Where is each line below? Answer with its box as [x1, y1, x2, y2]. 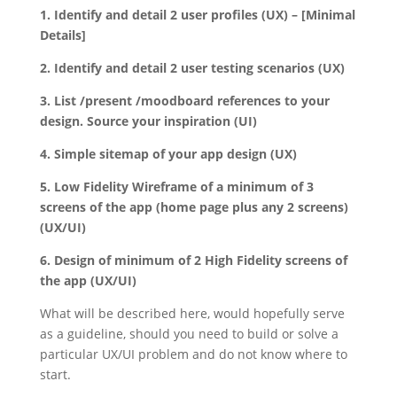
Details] [39, 27, 86, 44]
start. [39, 366, 74, 384]
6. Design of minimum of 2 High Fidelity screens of [39, 252, 347, 269]
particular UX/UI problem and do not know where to [39, 346, 347, 363]
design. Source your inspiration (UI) [39, 113, 257, 130]
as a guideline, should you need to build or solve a [39, 325, 339, 343]
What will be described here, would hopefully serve [39, 305, 345, 323]
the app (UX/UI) [39, 272, 136, 290]
